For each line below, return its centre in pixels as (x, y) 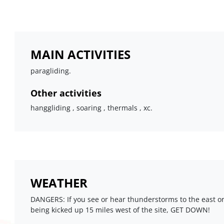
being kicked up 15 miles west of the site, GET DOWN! (120, 210)
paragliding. (50, 70)
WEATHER (59, 183)
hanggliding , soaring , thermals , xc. (91, 107)
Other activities (66, 93)
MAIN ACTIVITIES (80, 54)
